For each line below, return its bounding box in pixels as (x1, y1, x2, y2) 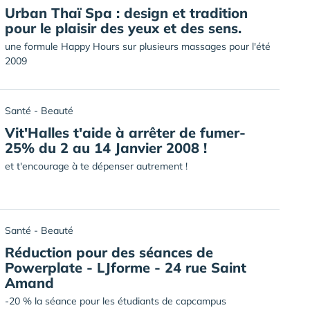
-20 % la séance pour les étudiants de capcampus (5, 295, 226, 307)
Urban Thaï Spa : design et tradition (5, 4, 248, 21)
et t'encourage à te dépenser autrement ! (5, 160, 188, 172)
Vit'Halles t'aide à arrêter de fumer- (5, 124, 246, 141)
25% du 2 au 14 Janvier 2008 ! (5, 139, 207, 156)
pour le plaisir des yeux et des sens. (5, 19, 241, 37)
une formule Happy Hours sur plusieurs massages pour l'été (5, 40, 271, 53)
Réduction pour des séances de (5, 244, 213, 261)
